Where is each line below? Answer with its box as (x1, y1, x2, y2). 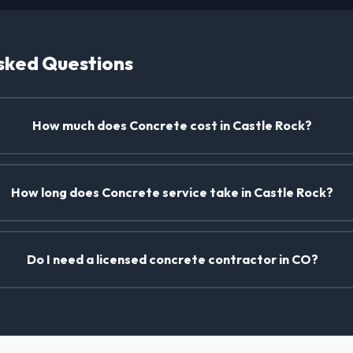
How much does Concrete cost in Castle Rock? (32, 117, 313, 134)
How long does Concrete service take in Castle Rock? (11, 184, 334, 201)
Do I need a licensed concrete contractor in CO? (26, 251, 318, 268)
